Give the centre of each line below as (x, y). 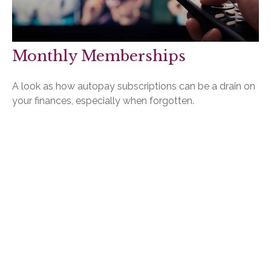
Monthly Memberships (99, 56)
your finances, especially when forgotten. (103, 100)
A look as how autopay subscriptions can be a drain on (134, 86)
